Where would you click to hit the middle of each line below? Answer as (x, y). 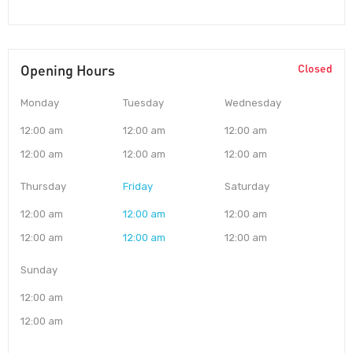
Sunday (39, 270)
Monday (40, 103)
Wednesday (253, 103)
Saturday (247, 187)
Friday (137, 187)
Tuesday (143, 103)
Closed (315, 69)
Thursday (43, 187)
